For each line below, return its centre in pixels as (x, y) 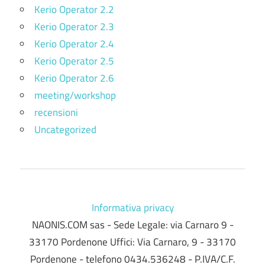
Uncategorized (65, 130)
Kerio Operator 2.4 (74, 44)
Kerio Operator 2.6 (74, 78)
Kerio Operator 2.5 (74, 61)
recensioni (56, 113)
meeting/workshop (75, 96)
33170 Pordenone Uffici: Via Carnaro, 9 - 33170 (132, 242)
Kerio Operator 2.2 (74, 10)
